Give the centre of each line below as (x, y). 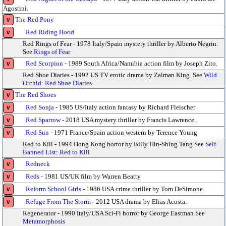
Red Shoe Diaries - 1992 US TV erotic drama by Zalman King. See (113, 75)
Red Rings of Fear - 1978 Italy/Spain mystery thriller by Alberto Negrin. (120, 44)
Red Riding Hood (44, 32)
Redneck (32, 164)
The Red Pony (34, 19)
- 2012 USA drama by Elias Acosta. (139, 202)
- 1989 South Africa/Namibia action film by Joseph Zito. (141, 63)
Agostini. (16, 8)
